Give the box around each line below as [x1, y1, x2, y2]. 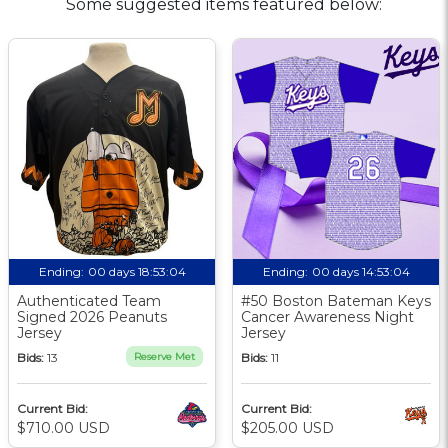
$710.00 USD [17, 418, 110, 437]
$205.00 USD [241, 418, 334, 437]
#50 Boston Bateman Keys [241, 291, 431, 310]
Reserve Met [134, 349, 195, 363]
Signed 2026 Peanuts [17, 307, 167, 326]
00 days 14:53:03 [312, 263, 409, 279]
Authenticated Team [17, 291, 161, 310]
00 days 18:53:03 [88, 263, 185, 279]
